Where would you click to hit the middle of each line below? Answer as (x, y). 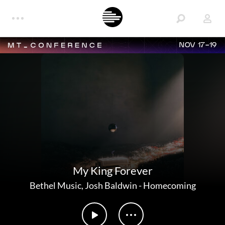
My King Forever (113, 171)
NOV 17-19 (198, 45)
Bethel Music (55, 185)
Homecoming (169, 185)
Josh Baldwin (111, 185)
